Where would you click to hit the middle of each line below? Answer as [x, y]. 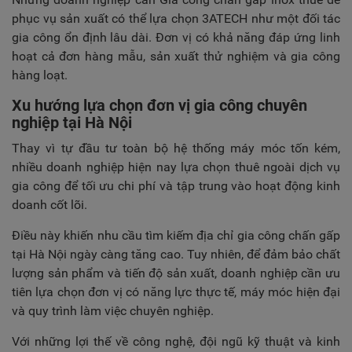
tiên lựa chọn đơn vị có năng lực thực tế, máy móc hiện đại [176, 292]
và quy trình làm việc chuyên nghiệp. [113, 311]
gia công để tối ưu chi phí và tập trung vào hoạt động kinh [176, 186]
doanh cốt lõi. [49, 205]
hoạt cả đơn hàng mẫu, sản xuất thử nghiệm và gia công [176, 56]
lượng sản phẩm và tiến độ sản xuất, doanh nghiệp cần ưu [176, 273]
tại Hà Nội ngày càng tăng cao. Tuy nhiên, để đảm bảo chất [176, 254]
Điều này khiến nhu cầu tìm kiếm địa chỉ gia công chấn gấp [176, 235]
